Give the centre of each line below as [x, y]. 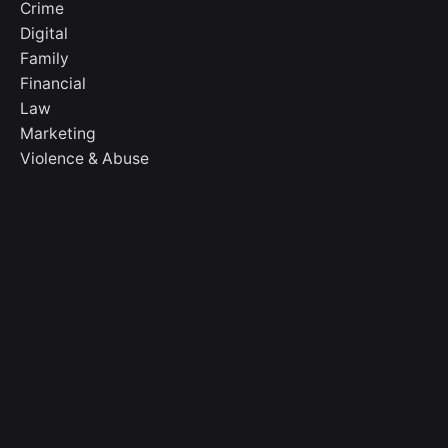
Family [44, 59]
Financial [53, 84]
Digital [44, 34]
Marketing [58, 134]
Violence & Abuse [84, 159]
